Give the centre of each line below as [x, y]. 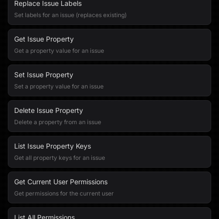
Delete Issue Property [49, 110]
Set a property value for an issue [59, 86]
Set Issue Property [44, 75]
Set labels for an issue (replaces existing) [70, 15]
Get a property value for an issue [59, 51]
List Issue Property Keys [53, 146]
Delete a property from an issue [58, 122]
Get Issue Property [44, 39]
